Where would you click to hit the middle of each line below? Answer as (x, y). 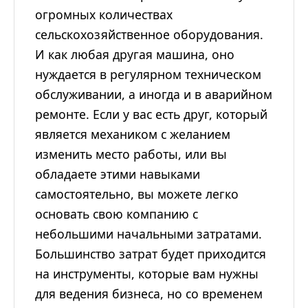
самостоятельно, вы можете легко (137, 194)
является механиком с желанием (133, 134)
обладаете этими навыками (118, 174)
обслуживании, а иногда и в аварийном (154, 95)
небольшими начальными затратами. (148, 234)
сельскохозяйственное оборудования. (149, 35)
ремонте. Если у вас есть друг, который (151, 114)
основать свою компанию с (117, 214)
